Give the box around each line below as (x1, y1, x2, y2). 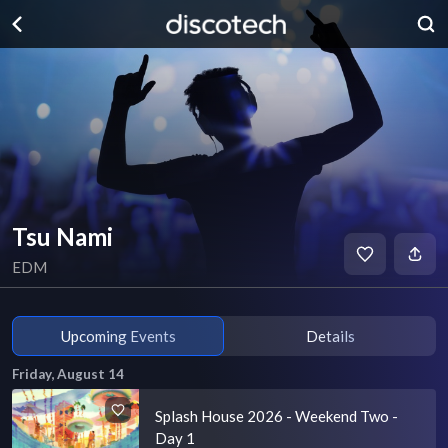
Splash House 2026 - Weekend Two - (155, 407, 399, 425)
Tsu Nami (12, 222, 113, 251)
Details (305, 326, 355, 345)
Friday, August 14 (12, 366, 124, 382)
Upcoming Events (60, 326, 176, 345)
